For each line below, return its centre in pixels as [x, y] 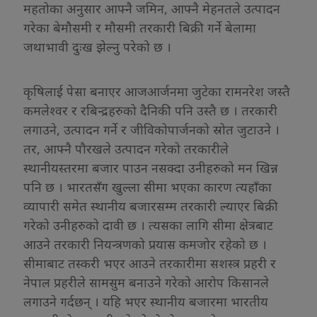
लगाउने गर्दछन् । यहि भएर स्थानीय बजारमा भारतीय [146, 301]
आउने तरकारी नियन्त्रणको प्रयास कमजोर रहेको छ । [145, 244]
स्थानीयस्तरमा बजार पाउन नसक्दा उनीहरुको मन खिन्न [151, 167]
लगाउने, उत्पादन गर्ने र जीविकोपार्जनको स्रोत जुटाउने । [151, 129]
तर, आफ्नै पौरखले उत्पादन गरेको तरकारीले [126, 148]
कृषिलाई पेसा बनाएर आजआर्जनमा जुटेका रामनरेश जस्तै [157, 91]
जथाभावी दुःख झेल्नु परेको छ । [97, 46]
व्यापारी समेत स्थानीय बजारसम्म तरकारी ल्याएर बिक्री [151, 206]
